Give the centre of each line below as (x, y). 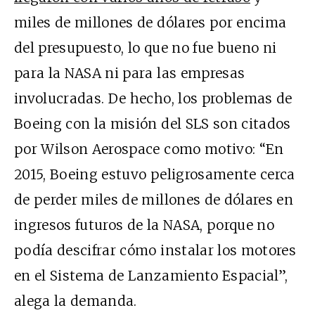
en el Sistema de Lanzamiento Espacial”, (151, 276)
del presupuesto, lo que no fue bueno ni (146, 48)
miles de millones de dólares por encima (150, 23)
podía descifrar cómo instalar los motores (155, 251)
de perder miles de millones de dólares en (154, 200)
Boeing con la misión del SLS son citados (153, 124)
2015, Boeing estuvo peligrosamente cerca (155, 175)
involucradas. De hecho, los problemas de (153, 99)
